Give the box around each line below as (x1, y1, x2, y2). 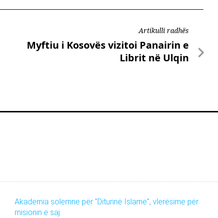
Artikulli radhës (139, 26, 189, 36)
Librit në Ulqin (120, 51, 189, 65)
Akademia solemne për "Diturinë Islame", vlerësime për (14, 197, 199, 207)
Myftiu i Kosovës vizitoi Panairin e (27, 38, 189, 52)
